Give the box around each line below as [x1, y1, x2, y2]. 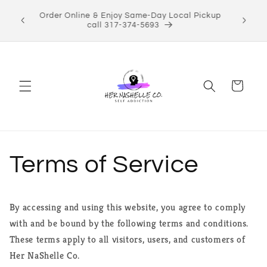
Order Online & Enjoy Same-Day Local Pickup [41, 11, 224, 20]
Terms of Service [9, 151, 198, 178]
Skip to [18, 2, 49, 15]
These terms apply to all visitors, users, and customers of [9, 234, 246, 246]
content [18, 13, 51, 26]
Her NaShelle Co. [9, 250, 80, 262]
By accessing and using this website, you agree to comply [9, 201, 246, 214]
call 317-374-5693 [89, 21, 162, 29]
